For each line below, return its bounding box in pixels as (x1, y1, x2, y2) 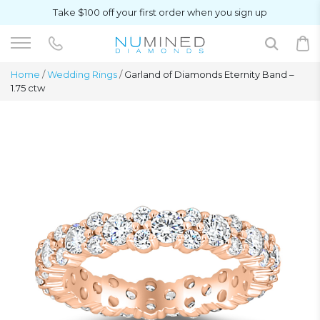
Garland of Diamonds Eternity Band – (122, 69, 294, 80)
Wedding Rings (47, 69, 117, 80)
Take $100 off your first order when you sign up (53, 6, 267, 18)
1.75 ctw (11, 82, 45, 94)
